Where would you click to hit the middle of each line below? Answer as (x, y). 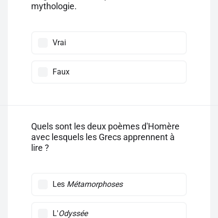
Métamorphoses (95, 184)
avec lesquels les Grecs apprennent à (103, 137)
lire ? (40, 148)
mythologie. (54, 6)
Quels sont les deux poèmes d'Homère (105, 126)
